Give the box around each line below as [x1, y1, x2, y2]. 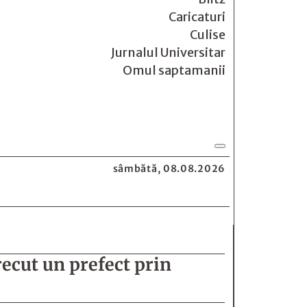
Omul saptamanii [123, 62, 225, 78]
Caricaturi [169, 9, 225, 25]
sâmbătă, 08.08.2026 [112, 162, 225, 175]
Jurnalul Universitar [111, 45, 225, 60]
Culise [190, 27, 225, 42]
